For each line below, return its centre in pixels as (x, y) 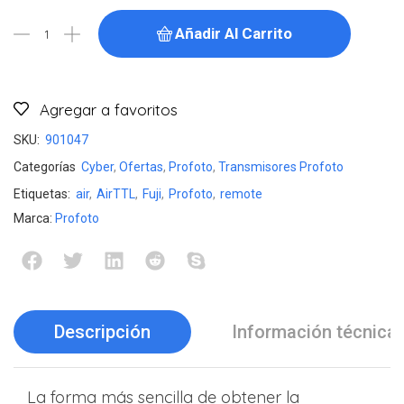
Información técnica (314, 332)
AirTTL (116, 194)
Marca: (33, 218)
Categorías (45, 167)
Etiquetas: (42, 194)
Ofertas (141, 167)
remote (241, 194)
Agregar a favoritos (109, 110)
